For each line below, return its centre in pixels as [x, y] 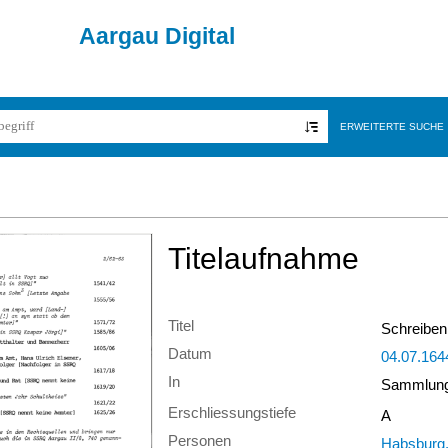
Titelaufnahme [263, 258]
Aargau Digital [157, 36]
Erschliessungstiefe [232, 413]
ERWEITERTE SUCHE [391, 127]
